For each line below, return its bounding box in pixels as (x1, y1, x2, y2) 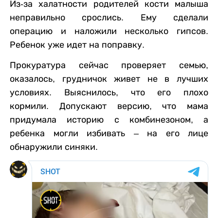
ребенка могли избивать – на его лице (10, 128, 208, 139)
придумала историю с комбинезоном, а (10, 115, 208, 125)
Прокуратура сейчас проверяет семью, (10, 60, 208, 71)
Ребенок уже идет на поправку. (10, 40, 149, 50)
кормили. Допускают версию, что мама (10, 101, 208, 111)
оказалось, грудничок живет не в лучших (10, 74, 208, 84)
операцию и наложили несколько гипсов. (10, 26, 208, 36)
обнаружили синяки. (10, 142, 98, 152)
